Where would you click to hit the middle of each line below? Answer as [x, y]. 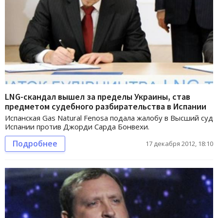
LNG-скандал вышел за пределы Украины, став [98, 97]
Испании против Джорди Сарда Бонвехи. [77, 127]
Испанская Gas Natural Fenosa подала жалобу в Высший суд [109, 118]
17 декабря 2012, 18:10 [179, 144]
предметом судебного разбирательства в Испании [106, 107]
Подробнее [35, 144]
